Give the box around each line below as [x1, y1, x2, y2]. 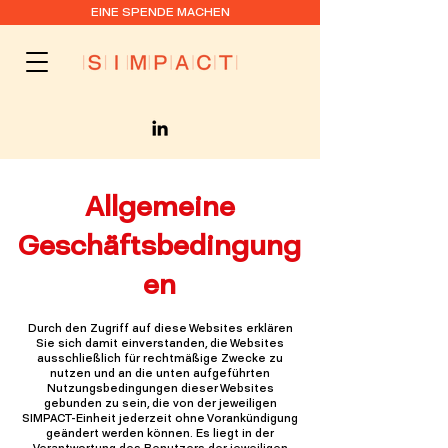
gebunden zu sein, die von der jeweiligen [43, 397, 277, 410]
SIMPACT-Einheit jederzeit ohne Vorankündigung [22, 412, 298, 425]
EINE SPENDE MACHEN [90, 5, 230, 19]
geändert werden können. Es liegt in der [46, 427, 274, 440]
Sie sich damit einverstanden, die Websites [36, 337, 284, 350]
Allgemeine [84, 189, 235, 223]
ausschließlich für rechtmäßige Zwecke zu [37, 352, 283, 365]
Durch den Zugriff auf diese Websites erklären [27, 322, 293, 335]
